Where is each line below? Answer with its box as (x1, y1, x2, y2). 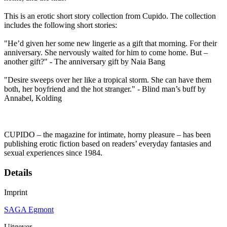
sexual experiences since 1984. (4, 148, 102, 158)
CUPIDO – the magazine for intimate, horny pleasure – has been (4, 130, 211, 139)
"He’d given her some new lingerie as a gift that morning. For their (4, 39, 217, 48)
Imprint (4, 187, 27, 197)
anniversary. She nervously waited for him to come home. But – (4, 48, 208, 57)
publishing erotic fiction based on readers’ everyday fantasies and (4, 139, 211, 148)
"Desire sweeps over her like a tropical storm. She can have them (4, 75, 211, 85)
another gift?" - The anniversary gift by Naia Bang (4, 57, 165, 66)
